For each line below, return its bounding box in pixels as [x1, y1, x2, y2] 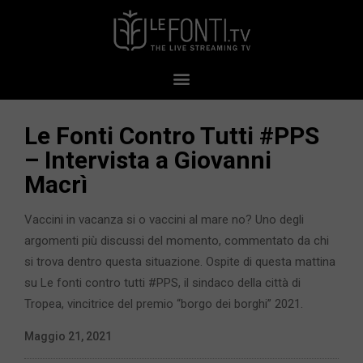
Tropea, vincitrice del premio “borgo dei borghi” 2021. [24, 297, 303, 312]
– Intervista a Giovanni [24, 146, 271, 175]
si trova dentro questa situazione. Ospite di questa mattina [24, 254, 335, 270]
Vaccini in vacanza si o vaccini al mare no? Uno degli [24, 212, 304, 228]
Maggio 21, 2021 [24, 330, 112, 344]
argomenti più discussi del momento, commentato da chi [24, 233, 329, 249]
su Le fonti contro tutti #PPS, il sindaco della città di [24, 275, 301, 291]
